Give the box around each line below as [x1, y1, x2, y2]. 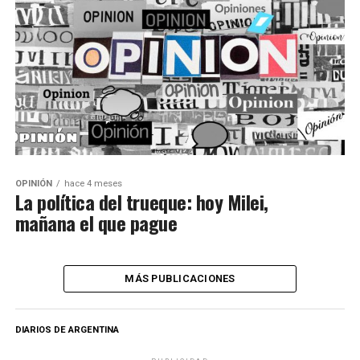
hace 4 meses [63, 178, 122, 189]
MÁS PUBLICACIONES [125, 272, 235, 284]
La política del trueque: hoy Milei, [14, 186, 268, 216]
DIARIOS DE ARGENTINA [14, 324, 119, 335]
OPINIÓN [14, 178, 52, 189]
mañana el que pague [14, 207, 178, 237]
